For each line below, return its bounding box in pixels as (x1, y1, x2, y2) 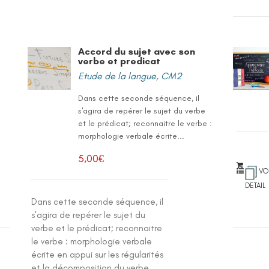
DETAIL (245, 181, 266, 190)
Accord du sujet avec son (78, 46, 196, 57)
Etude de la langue (78, 70, 157, 82)
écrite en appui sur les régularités (31, 249, 164, 260)
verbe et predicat (78, 55, 161, 67)
